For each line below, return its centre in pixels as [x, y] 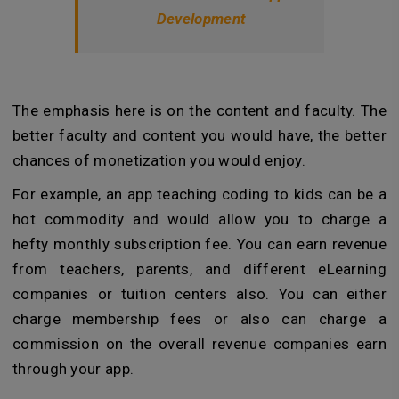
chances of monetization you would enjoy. [159, 161]
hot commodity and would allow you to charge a [199, 220]
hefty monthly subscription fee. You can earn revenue [199, 244]
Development [201, 19]
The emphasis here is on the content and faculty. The [199, 111]
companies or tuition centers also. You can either [199, 294]
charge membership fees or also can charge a [199, 319]
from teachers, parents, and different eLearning [199, 269]
